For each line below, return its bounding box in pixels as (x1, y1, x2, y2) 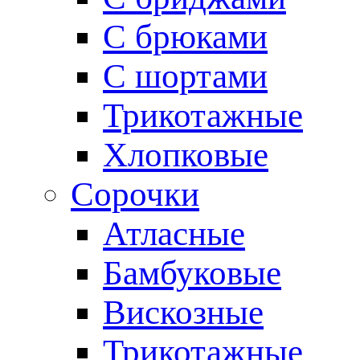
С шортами (103, 57, 268, 95)
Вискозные (103, 293, 264, 331)
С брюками (103, 18, 268, 55)
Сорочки (71, 175, 199, 213)
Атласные (103, 215, 245, 252)
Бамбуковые (103, 254, 281, 292)
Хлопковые (103, 136, 268, 174)
